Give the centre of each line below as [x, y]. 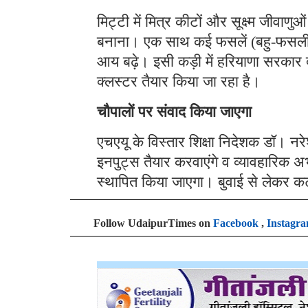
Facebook [236, 223]
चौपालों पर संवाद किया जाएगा [174, 111]
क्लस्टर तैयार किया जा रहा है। [179, 81]
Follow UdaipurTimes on [153, 223]
